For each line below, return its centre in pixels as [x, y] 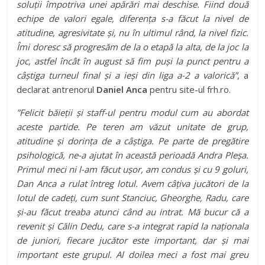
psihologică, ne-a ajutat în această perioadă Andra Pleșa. [132, 155]
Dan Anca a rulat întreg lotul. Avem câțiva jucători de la [132, 184]
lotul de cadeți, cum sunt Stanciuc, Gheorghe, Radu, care [132, 198]
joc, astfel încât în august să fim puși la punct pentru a [132, 61]
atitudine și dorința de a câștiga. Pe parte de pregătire [132, 141]
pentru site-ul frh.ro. [189, 90]
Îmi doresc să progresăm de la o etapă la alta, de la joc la [132, 47]
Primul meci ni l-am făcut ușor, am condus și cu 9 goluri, [132, 169]
